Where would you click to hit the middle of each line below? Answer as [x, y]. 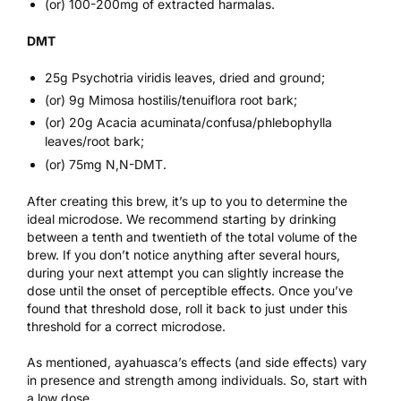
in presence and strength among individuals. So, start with [197, 380]
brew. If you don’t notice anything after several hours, [183, 254]
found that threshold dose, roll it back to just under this [187, 308]
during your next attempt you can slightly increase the [185, 272]
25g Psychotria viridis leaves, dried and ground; [185, 77]
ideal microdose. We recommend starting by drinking [182, 218]
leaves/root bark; [94, 141]
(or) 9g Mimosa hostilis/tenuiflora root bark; [171, 100]
